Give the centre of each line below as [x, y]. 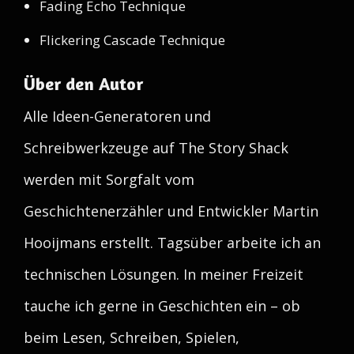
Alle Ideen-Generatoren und [117, 116]
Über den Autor [83, 84]
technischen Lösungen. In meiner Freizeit [164, 274]
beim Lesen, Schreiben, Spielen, [132, 337]
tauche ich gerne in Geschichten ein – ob [162, 306]
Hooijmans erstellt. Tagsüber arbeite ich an [172, 243]
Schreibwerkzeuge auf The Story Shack [156, 148]
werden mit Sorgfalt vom [109, 179]
